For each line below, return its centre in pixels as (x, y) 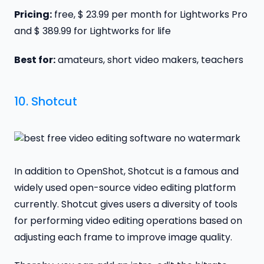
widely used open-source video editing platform (125, 187)
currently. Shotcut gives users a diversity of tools (126, 204)
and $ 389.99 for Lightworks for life (93, 31)
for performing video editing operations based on (128, 220)
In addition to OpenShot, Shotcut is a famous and (126, 171)
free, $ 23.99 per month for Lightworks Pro (150, 14)
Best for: (35, 60)
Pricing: (33, 14)
